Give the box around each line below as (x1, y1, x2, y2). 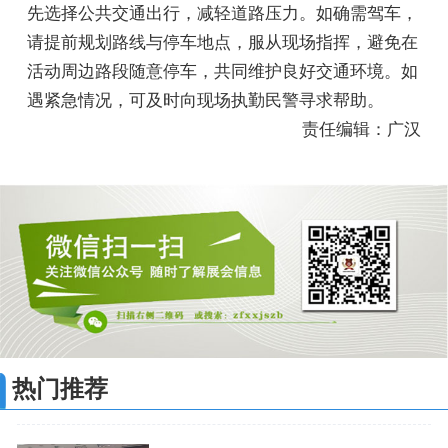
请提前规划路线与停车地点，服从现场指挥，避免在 (27, 33, 419, 53)
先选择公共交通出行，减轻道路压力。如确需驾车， (27, 4, 419, 24)
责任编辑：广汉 (301, 120, 421, 140)
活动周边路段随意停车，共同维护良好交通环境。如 (27, 62, 419, 82)
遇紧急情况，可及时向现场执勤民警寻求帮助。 (27, 91, 385, 111)
